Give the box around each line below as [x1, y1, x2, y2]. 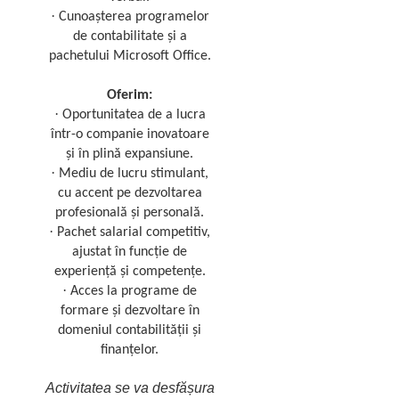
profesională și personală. [55, 206, 205, 220]
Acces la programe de [70, 284, 198, 298]
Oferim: [107, 88, 153, 102]
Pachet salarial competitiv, [57, 225, 211, 240]
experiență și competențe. [53, 265, 206, 279]
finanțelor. [101, 343, 159, 357]
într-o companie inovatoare [50, 127, 209, 142]
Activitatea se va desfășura [45, 380, 215, 395]
